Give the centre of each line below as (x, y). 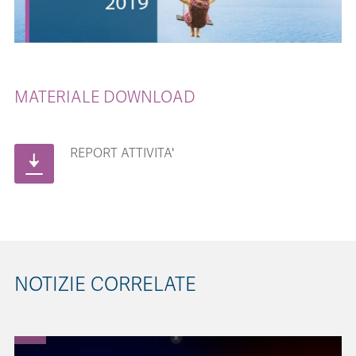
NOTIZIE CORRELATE (105, 284)
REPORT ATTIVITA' (122, 153)
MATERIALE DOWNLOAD (105, 97)
